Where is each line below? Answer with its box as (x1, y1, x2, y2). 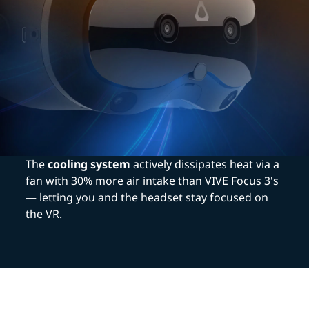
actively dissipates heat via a (130, 157, 280, 172)
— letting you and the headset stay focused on (26, 190, 269, 206)
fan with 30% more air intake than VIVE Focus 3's (26, 173, 279, 189)
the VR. (26, 206, 63, 222)
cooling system (48, 157, 131, 172)
